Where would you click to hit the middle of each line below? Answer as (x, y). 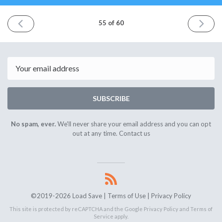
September (39, 39)
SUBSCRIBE (111, 98)
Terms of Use (127, 195)
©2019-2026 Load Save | (69, 195)
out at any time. (95, 133)
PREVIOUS (40, 22)
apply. (121, 216)
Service (104, 216)
